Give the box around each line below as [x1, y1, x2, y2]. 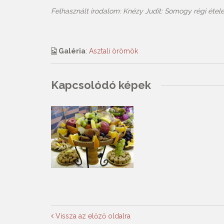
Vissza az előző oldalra [53, 211, 130, 220]
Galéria [57, 47, 85, 55]
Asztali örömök [89, 47, 138, 55]
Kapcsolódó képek [51, 78, 151, 91]
